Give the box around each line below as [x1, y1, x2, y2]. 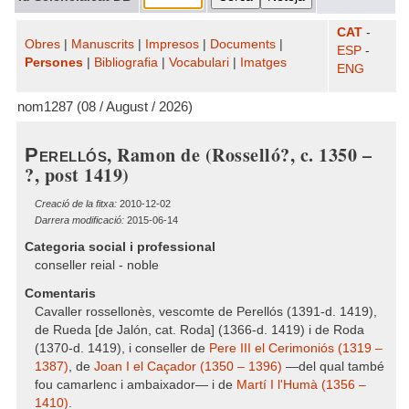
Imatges [240, 56, 287, 69]
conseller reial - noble [35, 258, 159, 272]
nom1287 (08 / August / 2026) [17, 100, 193, 114]
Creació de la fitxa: [35, 198, 117, 209]
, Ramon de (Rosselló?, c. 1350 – [107, 142, 372, 168]
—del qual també [282, 360, 384, 373]
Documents [210, 37, 276, 51]
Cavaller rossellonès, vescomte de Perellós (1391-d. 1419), [35, 305, 377, 319]
